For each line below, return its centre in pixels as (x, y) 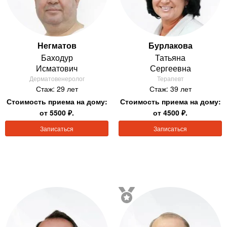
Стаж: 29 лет (57, 89)
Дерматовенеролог (57, 79)
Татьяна (170, 58)
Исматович (57, 68)
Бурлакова (170, 46)
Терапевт (170, 79)
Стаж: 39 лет (170, 89)
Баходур (57, 58)
